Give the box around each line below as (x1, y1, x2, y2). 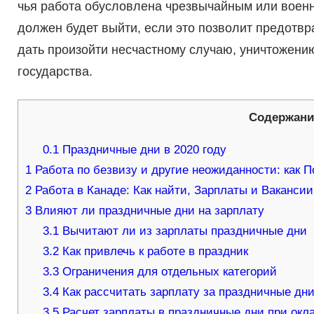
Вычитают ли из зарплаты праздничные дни (59, 224, 308, 238)
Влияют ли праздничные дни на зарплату (31, 204, 264, 218)
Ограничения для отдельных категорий (59, 265, 278, 279)
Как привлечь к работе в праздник (59, 245, 249, 259)
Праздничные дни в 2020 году (59, 143, 227, 157)
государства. (17, 64, 93, 79)
